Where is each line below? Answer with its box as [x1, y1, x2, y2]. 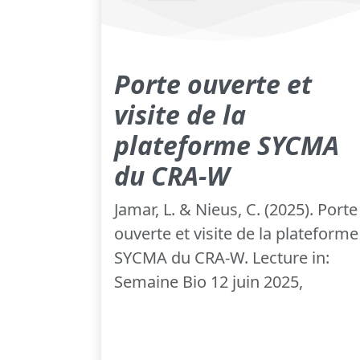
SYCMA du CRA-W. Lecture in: [114, 247, 329, 269]
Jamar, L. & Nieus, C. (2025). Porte [114, 198, 358, 221]
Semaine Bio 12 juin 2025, [114, 271, 303, 293]
